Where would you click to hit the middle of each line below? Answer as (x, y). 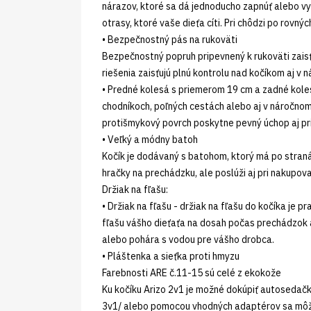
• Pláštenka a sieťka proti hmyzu (171, 256)
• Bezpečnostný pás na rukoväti (170, 39)
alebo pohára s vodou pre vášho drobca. (188, 239)
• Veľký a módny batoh (151, 139)
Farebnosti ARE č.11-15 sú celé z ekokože (192, 272)
